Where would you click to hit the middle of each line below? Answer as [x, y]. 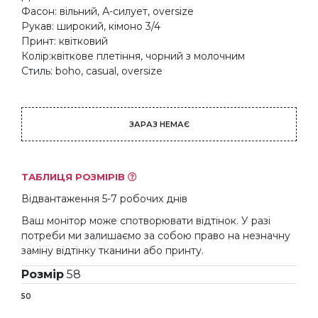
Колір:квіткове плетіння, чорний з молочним [133, 56]
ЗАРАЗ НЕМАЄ [159, 124]
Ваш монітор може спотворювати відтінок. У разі [146, 220]
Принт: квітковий [65, 41]
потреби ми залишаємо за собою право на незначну [156, 235]
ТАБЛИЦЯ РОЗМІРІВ [75, 176]
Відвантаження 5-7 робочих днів [104, 198]
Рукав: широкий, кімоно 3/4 [91, 26]
